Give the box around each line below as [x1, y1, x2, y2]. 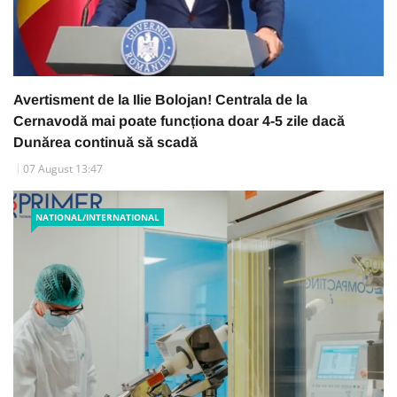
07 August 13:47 [23, 160, 103, 176]
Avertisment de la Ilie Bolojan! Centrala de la [13, 91, 307, 107]
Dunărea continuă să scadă [13, 134, 198, 150]
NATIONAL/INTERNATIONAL [35, 210, 160, 223]
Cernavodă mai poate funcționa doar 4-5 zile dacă [13, 113, 345, 128]
